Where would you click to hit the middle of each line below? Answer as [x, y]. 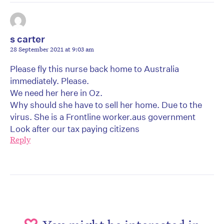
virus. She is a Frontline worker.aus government [103, 117]
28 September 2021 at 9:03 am [52, 49]
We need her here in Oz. [56, 93]
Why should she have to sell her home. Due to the [106, 105]
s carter [27, 39]
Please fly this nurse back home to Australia [94, 69]
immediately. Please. [49, 81]
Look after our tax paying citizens [75, 129]
